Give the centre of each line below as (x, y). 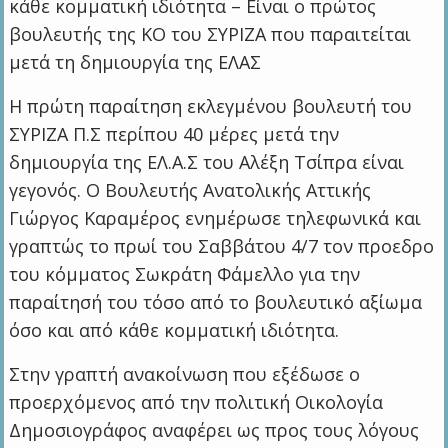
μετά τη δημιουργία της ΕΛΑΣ (135, 61)
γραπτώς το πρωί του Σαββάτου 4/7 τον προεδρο (222, 245)
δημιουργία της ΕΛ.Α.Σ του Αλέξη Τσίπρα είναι (207, 161)
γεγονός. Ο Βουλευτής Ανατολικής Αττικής (190, 189)
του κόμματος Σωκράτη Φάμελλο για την (185, 273)
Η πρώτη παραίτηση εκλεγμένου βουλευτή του (211, 105)
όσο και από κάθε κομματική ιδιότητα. (174, 329)
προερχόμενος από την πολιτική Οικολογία (196, 401)
